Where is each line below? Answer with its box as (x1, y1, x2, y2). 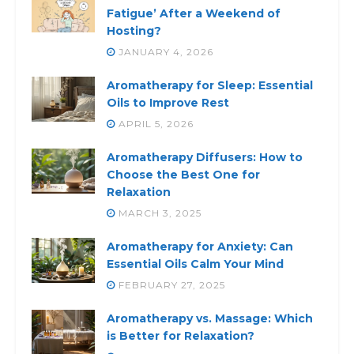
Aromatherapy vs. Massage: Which (107, 311, 313, 326)
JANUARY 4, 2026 (115, 45, 213, 58)
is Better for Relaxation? (107, 328, 254, 343)
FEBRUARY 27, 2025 (115, 278, 225, 291)
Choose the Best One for (107, 167, 260, 182)
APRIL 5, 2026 (115, 117, 194, 130)
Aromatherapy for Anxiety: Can (107, 239, 293, 254)
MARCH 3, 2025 (115, 206, 201, 219)
